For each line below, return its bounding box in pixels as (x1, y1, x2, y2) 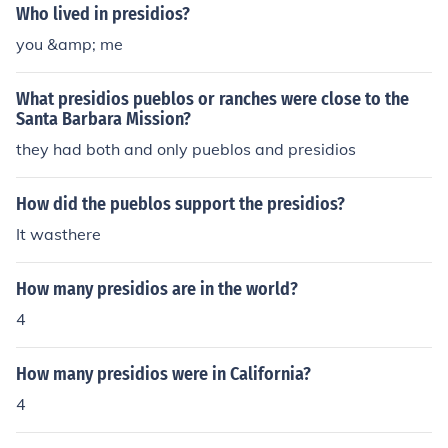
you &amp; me (16, 34, 123, 54)
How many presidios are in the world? (16, 278, 298, 300)
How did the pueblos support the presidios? (16, 193, 345, 215)
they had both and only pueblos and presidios (16, 139, 356, 159)
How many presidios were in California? (16, 363, 311, 385)
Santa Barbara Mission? (16, 108, 191, 130)
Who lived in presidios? (16, 3, 190, 25)
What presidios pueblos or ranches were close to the (16, 88, 409, 110)
